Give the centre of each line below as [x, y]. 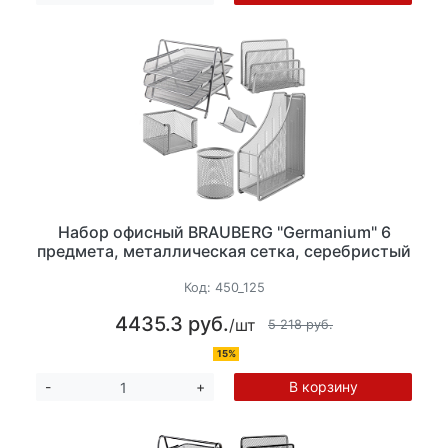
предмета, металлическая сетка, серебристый [224, 250]
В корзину [323, 387]
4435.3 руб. [172, 324]
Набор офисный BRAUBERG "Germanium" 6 [224, 231]
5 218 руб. [300, 324]
